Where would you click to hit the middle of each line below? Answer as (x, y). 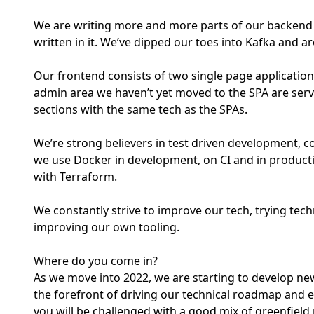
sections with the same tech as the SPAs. (141, 109)
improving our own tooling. (107, 227)
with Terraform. (75, 177)
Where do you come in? (96, 261)
